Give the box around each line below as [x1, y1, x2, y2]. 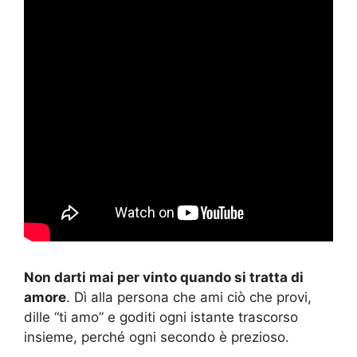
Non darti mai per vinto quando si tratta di [24, 269, 304, 285]
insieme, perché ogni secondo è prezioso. [24, 328, 289, 345]
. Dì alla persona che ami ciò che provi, [66, 288, 312, 305]
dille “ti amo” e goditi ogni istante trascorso [24, 308, 298, 325]
